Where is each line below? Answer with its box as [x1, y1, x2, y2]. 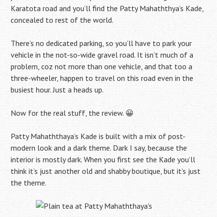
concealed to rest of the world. [11, 15, 114, 25]
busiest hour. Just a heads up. [11, 85, 104, 94]
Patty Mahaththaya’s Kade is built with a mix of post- [11, 131, 186, 141]
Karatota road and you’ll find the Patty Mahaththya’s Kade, [11, 3, 204, 13]
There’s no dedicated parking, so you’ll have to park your [11, 38, 192, 48]
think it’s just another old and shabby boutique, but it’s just [11, 166, 201, 176]
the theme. [11, 178, 47, 187]
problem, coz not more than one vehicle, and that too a [11, 62, 193, 71]
